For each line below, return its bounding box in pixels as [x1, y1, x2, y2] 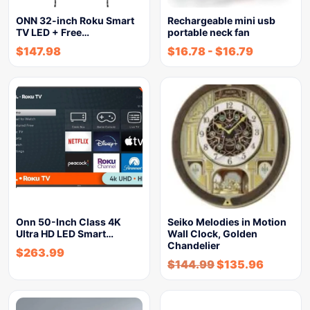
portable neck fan [167, 26, 250, 38]
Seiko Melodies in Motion [167, 216, 286, 228]
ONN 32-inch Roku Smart [16, 15, 134, 26]
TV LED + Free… [16, 26, 89, 38]
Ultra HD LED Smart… [16, 228, 113, 239]
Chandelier [167, 239, 220, 251]
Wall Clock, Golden [167, 228, 257, 239]
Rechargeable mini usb [167, 15, 275, 26]
